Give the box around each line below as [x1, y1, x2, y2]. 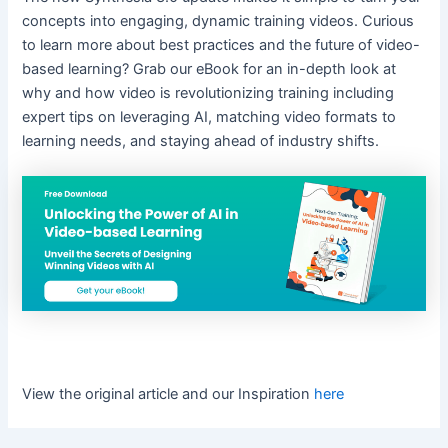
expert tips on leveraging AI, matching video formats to [22, 107, 397, 126]
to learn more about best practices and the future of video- [22, 35, 421, 54]
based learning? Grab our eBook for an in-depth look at [22, 59, 397, 78]
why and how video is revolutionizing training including [22, 83, 395, 102]
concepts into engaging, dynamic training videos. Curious [22, 11, 415, 30]
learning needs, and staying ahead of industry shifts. [22, 131, 380, 150]
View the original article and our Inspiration [22, 384, 315, 403]
